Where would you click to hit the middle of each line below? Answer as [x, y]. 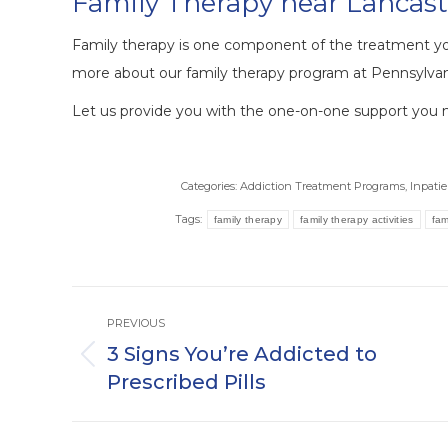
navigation [140, 339]
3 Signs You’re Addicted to [242, 354]
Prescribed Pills [186, 382]
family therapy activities [357, 220]
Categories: [210, 186]
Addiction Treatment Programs [322, 186]
